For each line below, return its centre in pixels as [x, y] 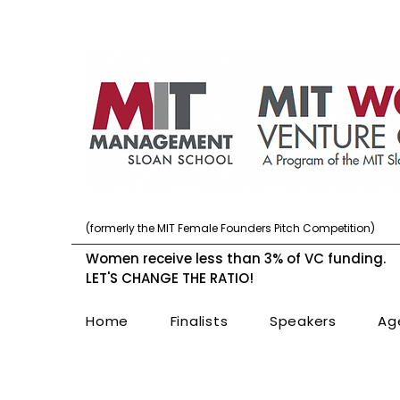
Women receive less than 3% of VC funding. [236, 258]
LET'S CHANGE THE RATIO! [170, 278]
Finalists [199, 321]
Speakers [303, 321]
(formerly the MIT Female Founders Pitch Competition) [230, 228]
